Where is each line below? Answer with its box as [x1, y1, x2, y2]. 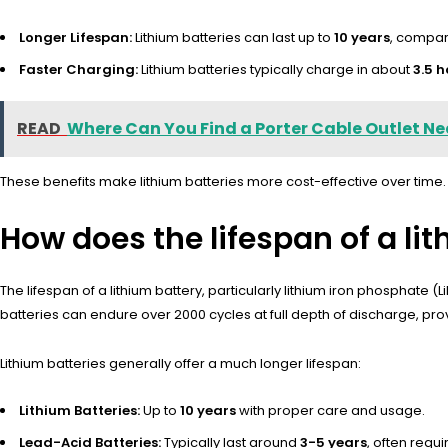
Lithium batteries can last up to [132, 28, 334, 48]
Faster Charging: [19, 60, 138, 80]
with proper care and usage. [236, 401, 425, 421]
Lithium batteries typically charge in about [138, 60, 413, 80]
